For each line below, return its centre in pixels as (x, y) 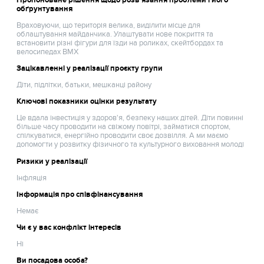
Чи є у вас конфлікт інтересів (69, 228)
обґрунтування (45, 9)
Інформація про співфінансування (80, 194)
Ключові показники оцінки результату (87, 102)
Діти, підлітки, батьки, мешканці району (84, 85)
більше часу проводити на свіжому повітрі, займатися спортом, (124, 127)
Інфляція (32, 178)
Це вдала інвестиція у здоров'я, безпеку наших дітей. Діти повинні (130, 118)
